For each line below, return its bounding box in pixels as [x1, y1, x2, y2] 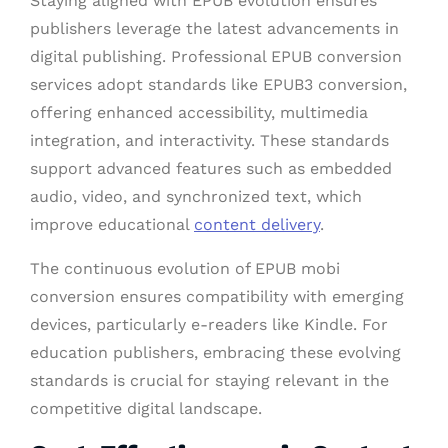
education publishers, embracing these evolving [30, 342, 401, 362]
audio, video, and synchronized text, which [30, 186, 362, 206]
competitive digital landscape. [30, 398, 262, 418]
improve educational [30, 214, 194, 234]
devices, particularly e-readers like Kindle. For [30, 314, 388, 334]
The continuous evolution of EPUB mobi [30, 258, 340, 278]
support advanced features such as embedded [30, 158, 392, 178]
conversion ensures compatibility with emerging [30, 286, 404, 306]
